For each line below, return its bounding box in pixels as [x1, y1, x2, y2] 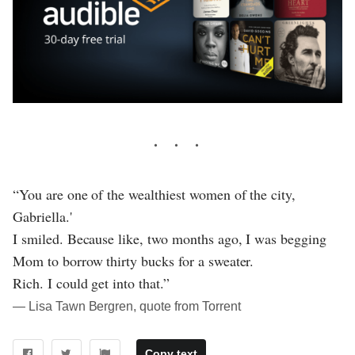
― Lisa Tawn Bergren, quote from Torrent [13, 300, 241, 314]
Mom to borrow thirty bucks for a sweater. [13, 251, 254, 271]
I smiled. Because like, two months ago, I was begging [13, 229, 326, 249]
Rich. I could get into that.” [13, 273, 170, 293]
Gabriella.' [13, 207, 72, 227]
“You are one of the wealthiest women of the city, [13, 185, 296, 204]
